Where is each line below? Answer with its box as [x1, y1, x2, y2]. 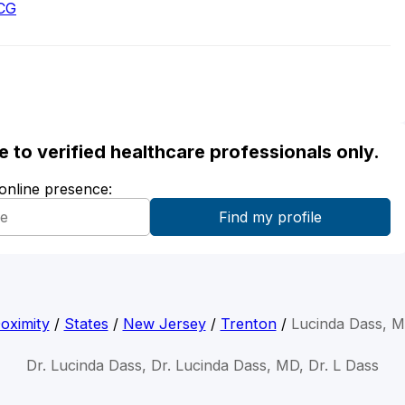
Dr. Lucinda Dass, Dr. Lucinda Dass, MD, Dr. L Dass [26, 355, 379, 374]
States [63, 314, 108, 333]
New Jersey [122, 314, 206, 333]
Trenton [220, 314, 277, 333]
